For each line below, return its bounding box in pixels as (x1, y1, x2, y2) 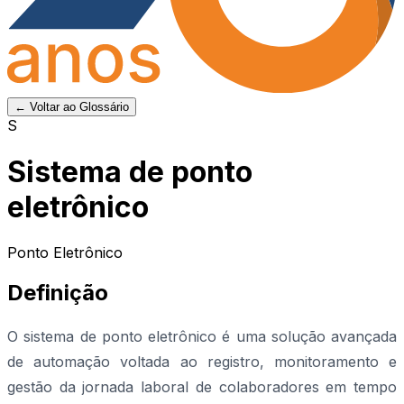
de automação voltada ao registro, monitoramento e (7, 353, 397, 372)
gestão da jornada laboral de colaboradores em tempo (7, 378, 397, 397)
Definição (7, 280, 108, 307)
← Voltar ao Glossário (14, 100, 129, 115)
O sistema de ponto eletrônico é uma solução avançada (7, 327, 397, 346)
